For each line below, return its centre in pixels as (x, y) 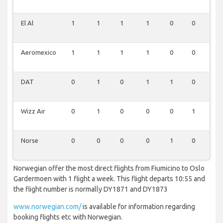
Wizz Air (33, 111)
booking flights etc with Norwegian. (68, 217)
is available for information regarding (138, 207)
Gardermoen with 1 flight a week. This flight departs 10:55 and (109, 179)
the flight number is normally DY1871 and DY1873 (91, 189)
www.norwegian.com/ (47, 207)
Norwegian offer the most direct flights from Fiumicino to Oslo (109, 168)
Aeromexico (39, 53)
